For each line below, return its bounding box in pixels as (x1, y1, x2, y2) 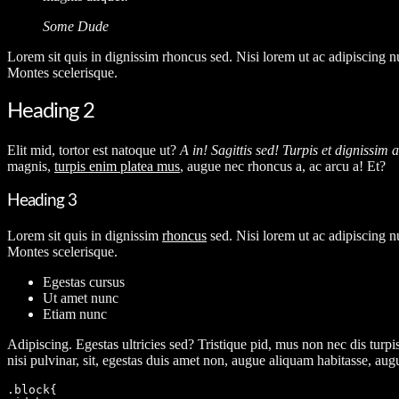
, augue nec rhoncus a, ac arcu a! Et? (180, 158, 386, 174)
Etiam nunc (43, 306, 107, 322)
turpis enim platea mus (54, 158, 180, 174)
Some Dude (43, 18, 109, 34)
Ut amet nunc (43, 290, 118, 306)
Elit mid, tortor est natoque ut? (7, 142, 180, 158)
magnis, (7, 158, 54, 174)
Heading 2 (7, 100, 94, 122)
